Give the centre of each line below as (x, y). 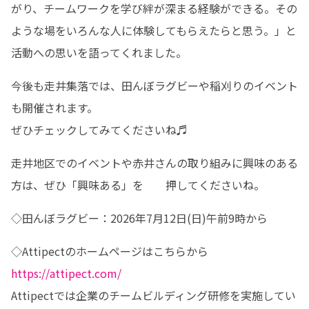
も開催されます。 (54, 108)
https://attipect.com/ (66, 273)
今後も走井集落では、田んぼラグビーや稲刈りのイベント (154, 86)
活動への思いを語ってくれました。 (99, 52)
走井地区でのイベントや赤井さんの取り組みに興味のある (154, 163)
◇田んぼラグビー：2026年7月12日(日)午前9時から (139, 218)
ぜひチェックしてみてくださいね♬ (99, 130)
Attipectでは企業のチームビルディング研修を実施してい (153, 295)
